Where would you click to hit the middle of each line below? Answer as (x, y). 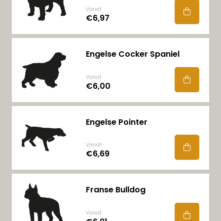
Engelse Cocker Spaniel (132, 54)
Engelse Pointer (116, 122)
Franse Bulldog (115, 190)
